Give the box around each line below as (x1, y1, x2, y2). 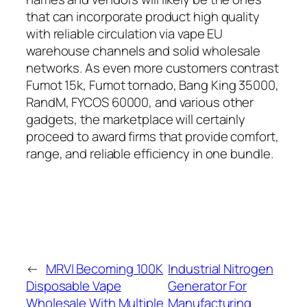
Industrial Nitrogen (168, 259, 273, 278)
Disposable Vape (26, 276, 121, 295)
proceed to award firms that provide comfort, (26, 127, 279, 145)
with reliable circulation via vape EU (26, 24, 223, 42)
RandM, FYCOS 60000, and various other (26, 93, 254, 111)
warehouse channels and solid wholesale (26, 41, 261, 60)
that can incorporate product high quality (26, 7, 260, 25)
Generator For (168, 276, 247, 295)
